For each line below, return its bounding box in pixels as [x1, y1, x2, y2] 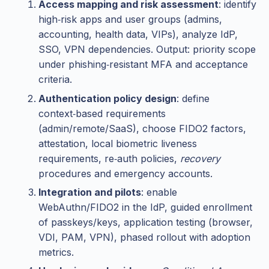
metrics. [38, 246, 74, 259]
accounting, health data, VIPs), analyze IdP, [38, 28, 238, 41]
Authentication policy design [38, 92, 177, 104]
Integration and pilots [38, 186, 141, 199]
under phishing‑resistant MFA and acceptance [38, 58, 248, 71]
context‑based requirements [38, 107, 166, 119]
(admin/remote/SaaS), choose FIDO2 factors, [38, 122, 246, 134]
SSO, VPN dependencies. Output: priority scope [38, 43, 256, 56]
